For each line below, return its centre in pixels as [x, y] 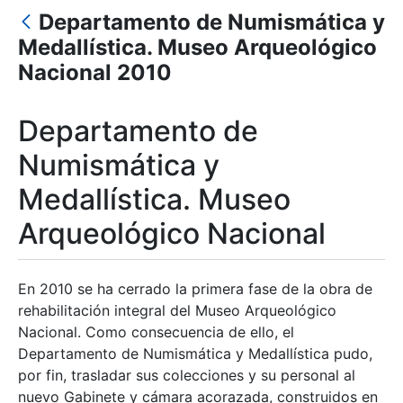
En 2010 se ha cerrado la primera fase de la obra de [195, 289]
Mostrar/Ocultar [94, 35]
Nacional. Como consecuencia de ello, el [156, 332]
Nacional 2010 [95, 72]
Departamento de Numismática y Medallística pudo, [195, 354]
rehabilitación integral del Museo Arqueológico [177, 311]
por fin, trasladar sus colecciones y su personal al [187, 376]
